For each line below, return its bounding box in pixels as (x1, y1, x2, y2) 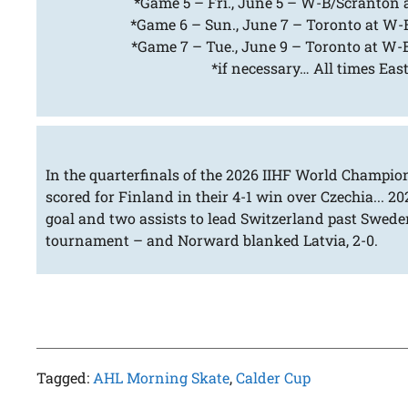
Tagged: (36, 368, 94, 388)
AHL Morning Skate (93, 368, 230, 388)
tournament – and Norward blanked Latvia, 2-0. (46, 230, 379, 250)
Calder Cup (236, 368, 311, 388)
